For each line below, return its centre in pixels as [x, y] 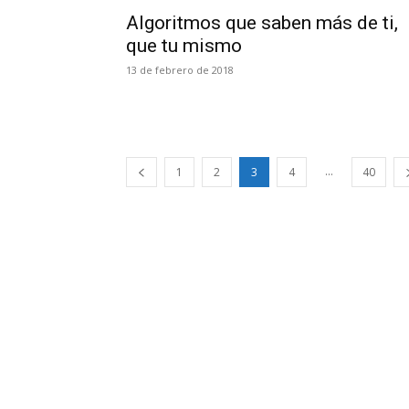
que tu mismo [184, 46]
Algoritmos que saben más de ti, [262, 23]
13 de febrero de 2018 [180, 70]
